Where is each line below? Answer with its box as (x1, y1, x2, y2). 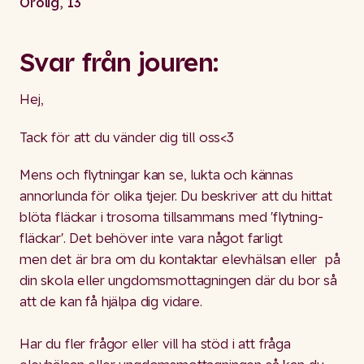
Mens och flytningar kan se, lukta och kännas (19, 166, 293, 184)
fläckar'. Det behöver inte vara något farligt (19, 229, 283, 247)
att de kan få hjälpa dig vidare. (19, 292, 206, 310)
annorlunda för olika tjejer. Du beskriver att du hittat (19, 187, 332, 205)
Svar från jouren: (19, 45, 219, 78)
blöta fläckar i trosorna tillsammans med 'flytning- (19, 208, 323, 226)
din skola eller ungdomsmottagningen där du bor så (19, 271, 337, 289)
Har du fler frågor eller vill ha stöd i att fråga (19, 335, 291, 353)
